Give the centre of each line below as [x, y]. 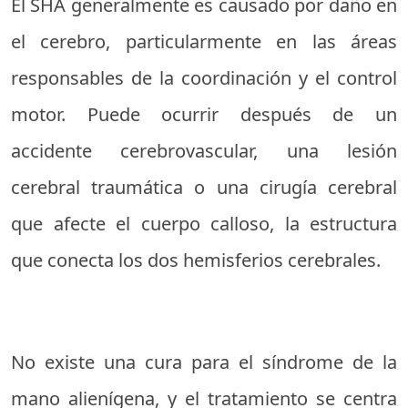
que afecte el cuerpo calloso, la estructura [204, 224]
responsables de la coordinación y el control [204, 78]
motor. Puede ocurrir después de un [204, 114]
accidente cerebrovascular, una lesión [204, 151]
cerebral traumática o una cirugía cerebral [204, 187]
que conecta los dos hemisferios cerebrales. [196, 260]
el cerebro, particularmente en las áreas [204, 41]
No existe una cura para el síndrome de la [204, 362]
